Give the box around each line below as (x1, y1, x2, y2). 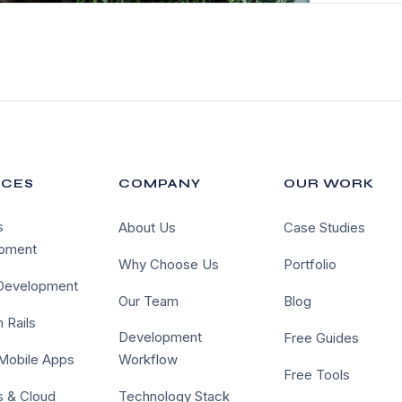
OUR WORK (284, 176, 375, 191)
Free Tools (284, 366, 351, 383)
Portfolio (284, 256, 337, 273)
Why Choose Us (118, 256, 219, 273)
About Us (118, 219, 176, 236)
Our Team (118, 293, 179, 310)
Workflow (118, 351, 178, 368)
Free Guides (284, 329, 360, 346)
